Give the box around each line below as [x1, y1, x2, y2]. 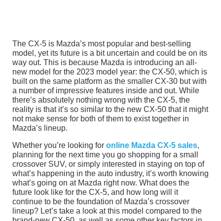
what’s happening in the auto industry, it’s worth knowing [12, 169, 209, 178]
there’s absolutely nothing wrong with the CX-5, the [12, 96, 190, 105]
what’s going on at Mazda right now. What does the [12, 179, 189, 187]
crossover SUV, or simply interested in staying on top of [12, 160, 204, 169]
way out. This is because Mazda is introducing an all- [12, 58, 197, 67]
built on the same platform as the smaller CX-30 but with [12, 77, 207, 86]
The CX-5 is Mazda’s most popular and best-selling [12, 39, 191, 48]
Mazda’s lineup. [12, 124, 68, 133]
